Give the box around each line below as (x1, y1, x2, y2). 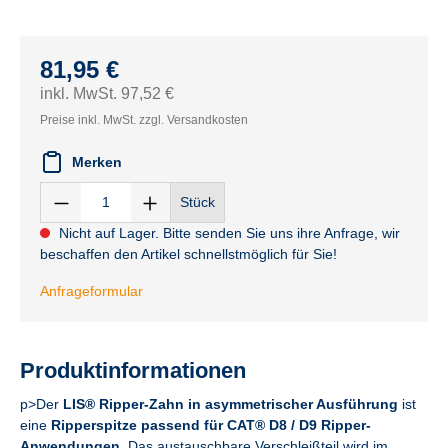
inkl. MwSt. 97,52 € (40, 85, 174, 102)
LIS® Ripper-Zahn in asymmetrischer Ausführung (63, 396, 398, 412)
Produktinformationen (20, 358, 246, 383)
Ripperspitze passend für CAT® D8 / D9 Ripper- (51, 417, 371, 433)
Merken (72, 153, 122, 170)
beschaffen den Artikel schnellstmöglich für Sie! (40, 246, 337, 262)
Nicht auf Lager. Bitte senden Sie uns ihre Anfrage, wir (55, 225, 400, 241)
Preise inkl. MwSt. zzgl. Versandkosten (40, 113, 248, 127)
